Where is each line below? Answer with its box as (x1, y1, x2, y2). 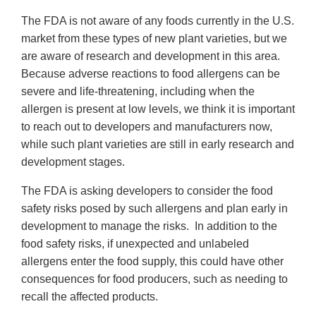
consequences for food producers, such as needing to (21, 273, 288, 286)
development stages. (21, 156, 125, 169)
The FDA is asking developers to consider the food (21, 185, 273, 197)
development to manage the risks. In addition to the (21, 220, 277, 233)
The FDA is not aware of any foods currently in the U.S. (21, 15, 294, 28)
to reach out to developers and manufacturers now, (21, 121, 272, 133)
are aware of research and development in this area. (21, 50, 280, 63)
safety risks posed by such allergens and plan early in (21, 202, 288, 215)
